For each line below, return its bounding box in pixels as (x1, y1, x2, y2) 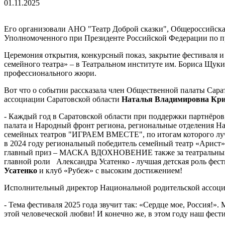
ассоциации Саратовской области (4, 94, 122, 103)
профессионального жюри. (4, 68, 96, 77)
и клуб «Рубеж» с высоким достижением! (37, 166, 182, 175)
